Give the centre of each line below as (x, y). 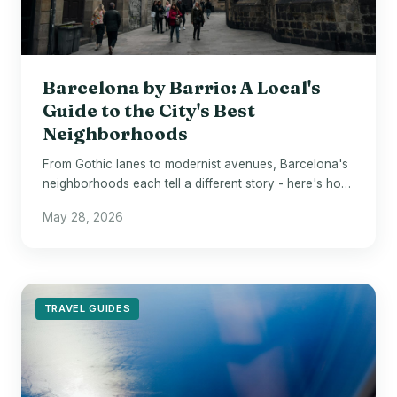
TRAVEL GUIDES (87, 308)
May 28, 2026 (83, 217)
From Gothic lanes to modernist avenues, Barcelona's (195, 163)
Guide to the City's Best (149, 110)
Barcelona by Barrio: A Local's (182, 87)
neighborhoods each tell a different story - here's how (197, 183)
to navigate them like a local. (123, 202)
